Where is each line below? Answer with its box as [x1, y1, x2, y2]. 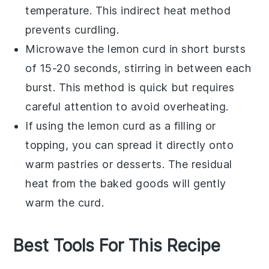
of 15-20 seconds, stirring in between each [25, 61, 252, 74]
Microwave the [25, 42, 108, 55]
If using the [25, 119, 88, 132]
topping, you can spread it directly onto [25, 138, 234, 151]
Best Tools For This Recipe [13, 235, 221, 256]
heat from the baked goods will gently [25, 177, 226, 190]
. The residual [162, 157, 232, 171]
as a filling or [145, 119, 216, 132]
